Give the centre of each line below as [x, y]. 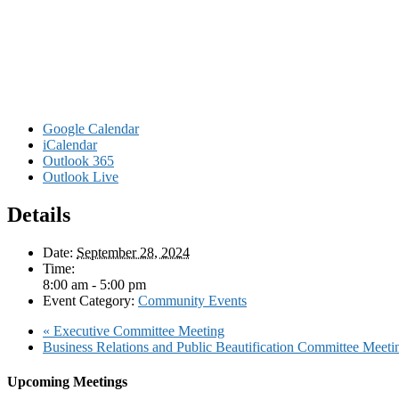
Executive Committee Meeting [137, 330]
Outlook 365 [78, 161]
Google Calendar [91, 129]
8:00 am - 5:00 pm [94, 284]
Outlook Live [81, 177]
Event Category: [89, 300]
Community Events [192, 300]
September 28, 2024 [133, 252]
